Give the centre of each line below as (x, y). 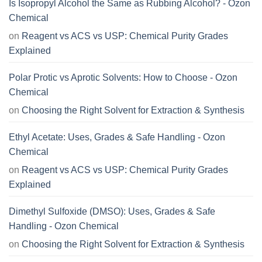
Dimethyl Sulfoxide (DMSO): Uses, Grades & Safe (112, 212)
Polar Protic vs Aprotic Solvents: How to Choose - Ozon (123, 78)
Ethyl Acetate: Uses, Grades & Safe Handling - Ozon (117, 137)
